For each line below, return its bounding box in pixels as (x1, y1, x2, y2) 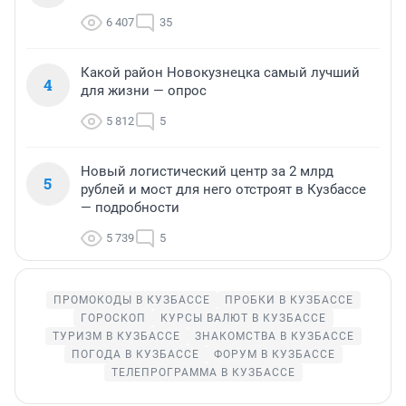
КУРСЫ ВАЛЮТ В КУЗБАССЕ (159, 312, 326, 325)
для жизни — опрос (81, 82, 207, 100)
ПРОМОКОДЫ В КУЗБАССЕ (53, 294, 210, 307)
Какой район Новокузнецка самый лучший (81, 64, 360, 82)
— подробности (81, 199, 179, 217)
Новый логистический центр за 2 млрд (81, 163, 333, 180)
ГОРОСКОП (80, 312, 146, 325)
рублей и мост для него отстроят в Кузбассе (81, 181, 366, 198)
